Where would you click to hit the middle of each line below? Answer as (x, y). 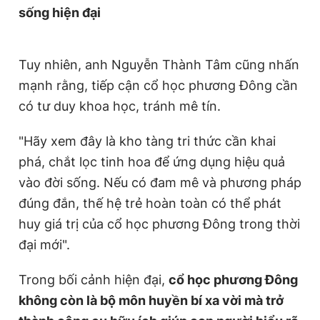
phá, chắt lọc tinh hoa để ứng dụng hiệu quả (152, 161)
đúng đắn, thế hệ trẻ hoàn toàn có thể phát (150, 203)
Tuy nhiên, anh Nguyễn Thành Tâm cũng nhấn (159, 64)
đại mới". (44, 244)
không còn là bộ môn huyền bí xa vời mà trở (151, 300)
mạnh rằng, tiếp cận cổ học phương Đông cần (158, 85)
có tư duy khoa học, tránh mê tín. (120, 106)
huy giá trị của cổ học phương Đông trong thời (159, 224)
